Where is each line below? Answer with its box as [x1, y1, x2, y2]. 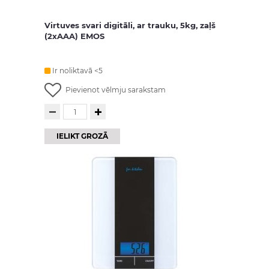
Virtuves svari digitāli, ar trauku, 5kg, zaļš [44, 20, 216, 30]
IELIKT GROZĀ [56, 131, 108, 141]
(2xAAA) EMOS [44, 31, 104, 41]
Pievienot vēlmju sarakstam [65, 85, 166, 94]
